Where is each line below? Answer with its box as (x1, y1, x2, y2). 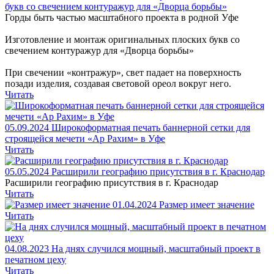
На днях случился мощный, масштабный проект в (51, 243, 261, 254)
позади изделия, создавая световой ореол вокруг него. (5, 78, 231, 89)
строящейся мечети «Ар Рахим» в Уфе (5, 133, 165, 144)
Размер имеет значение (159, 199, 254, 210)
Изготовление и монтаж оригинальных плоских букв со (5, 34, 240, 45)
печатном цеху (5, 254, 66, 265)
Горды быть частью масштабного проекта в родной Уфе (5, 12, 239, 23)
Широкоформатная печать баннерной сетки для (51, 122, 250, 133)
